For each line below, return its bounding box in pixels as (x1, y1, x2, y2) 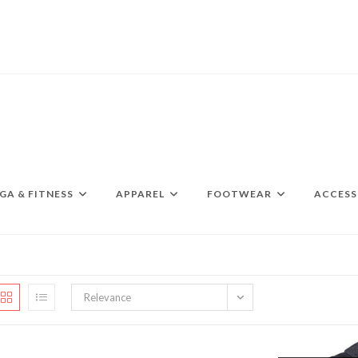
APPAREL (116, 188, 165, 200)
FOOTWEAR (207, 188, 272, 200)
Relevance (84, 291, 131, 304)
